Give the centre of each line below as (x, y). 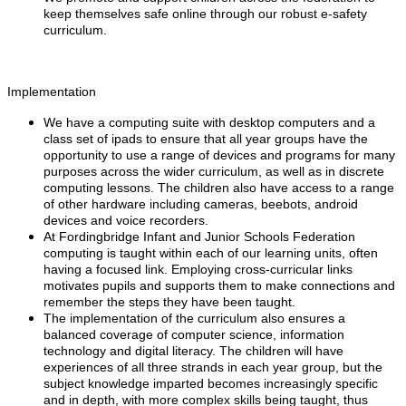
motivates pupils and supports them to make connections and (219, 285)
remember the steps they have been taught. (169, 302)
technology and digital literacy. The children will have (193, 351)
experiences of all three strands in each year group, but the (213, 367)
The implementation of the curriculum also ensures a (194, 318)
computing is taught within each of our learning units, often (211, 253)
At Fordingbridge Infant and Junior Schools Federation (199, 237)
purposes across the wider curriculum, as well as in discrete (214, 171)
